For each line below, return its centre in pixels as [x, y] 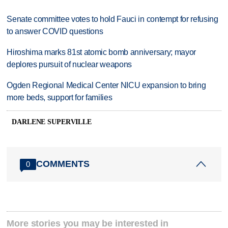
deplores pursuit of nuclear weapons [69, 65]
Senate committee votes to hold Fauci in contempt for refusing [112, 19]
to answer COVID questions [55, 32]
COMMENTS [63, 164]
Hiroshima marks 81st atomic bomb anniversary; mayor [102, 52]
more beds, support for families [60, 98]
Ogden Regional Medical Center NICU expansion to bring [106, 85]
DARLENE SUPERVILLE [52, 122]
